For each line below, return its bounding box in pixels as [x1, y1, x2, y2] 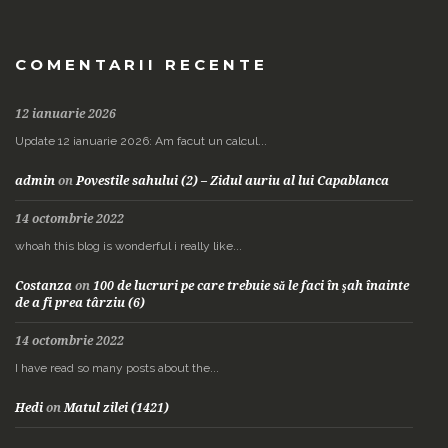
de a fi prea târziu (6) [15, 296, 145, 311]
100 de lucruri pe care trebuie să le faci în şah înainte [93, 279, 409, 294]
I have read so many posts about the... [15, 361, 219, 376]
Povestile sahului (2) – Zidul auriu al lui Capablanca [76, 174, 389, 189]
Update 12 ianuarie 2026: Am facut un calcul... [15, 134, 267, 149]
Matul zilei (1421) [64, 401, 169, 416]
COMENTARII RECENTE [15, 55, 268, 75]
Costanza [15, 279, 72, 294]
